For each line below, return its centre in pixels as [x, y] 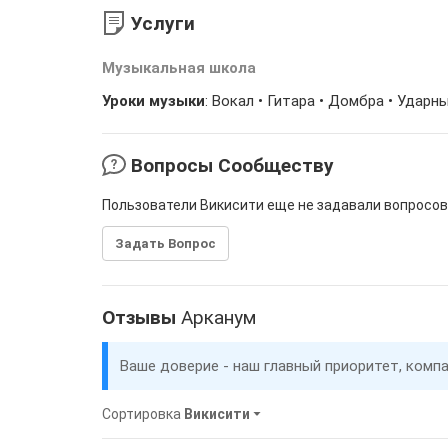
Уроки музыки [153, 101]
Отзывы [141, 317]
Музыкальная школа [179, 68]
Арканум [218, 317]
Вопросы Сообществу [230, 165]
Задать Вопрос [165, 243]
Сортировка [143, 414]
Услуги [160, 23]
